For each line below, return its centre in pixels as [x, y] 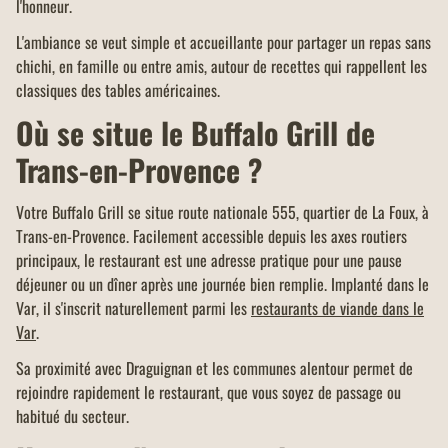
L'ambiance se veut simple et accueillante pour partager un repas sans [223, 42]
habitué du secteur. [72, 416]
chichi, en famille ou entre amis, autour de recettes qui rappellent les [221, 66]
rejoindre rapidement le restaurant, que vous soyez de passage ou [208, 392]
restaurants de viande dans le [337, 308]
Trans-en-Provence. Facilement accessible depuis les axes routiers [211, 236]
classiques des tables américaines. [118, 90]
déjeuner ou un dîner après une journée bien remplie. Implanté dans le [222, 284]
